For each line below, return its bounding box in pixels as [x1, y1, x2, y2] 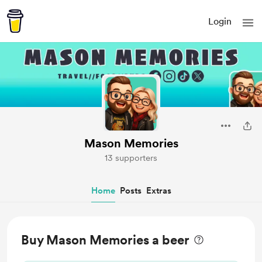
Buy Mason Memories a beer [21, 232, 189, 247]
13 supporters [105, 153, 157, 163]
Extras [146, 185, 171, 196]
